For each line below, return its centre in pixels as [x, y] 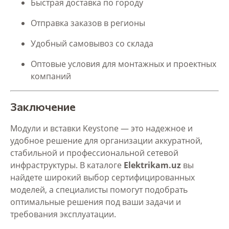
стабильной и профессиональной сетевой [94, 153]
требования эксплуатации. [63, 214]
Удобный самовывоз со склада [92, 43]
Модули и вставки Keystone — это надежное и [101, 128]
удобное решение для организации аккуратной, [106, 140]
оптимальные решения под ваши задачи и [96, 202]
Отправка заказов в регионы [88, 23]
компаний [51, 76]
